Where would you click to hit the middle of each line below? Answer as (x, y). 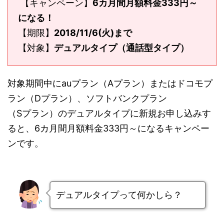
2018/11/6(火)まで (93, 33)
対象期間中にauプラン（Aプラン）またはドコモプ (110, 83)
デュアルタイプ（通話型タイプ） (121, 48)
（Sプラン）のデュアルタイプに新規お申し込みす (109, 113)
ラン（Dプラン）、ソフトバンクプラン (87, 98)
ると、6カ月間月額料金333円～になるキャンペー (108, 128)
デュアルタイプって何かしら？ (119, 195)
